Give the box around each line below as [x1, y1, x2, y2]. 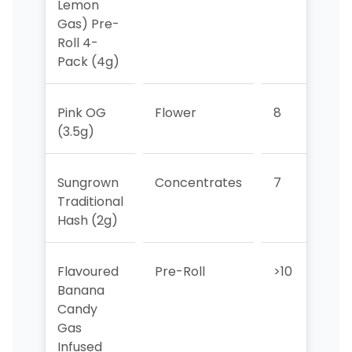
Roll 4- [57, 33, 98, 52]
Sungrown [57, 173, 119, 192]
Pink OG [57, 103, 106, 122]
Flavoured [57, 262, 119, 280]
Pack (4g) [57, 52, 119, 71]
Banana [57, 280, 104, 299]
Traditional [57, 192, 123, 211]
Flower [154, 103, 196, 122]
